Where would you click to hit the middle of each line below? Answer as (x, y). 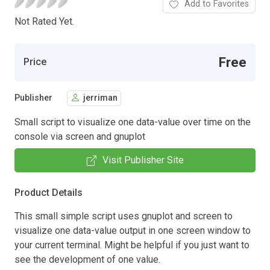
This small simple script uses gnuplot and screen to (124, 216)
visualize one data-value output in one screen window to (133, 230)
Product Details (49, 192)
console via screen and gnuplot (80, 136)
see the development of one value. (87, 259)
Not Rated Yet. (44, 21)
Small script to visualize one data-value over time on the (133, 122)
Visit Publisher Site (143, 160)
